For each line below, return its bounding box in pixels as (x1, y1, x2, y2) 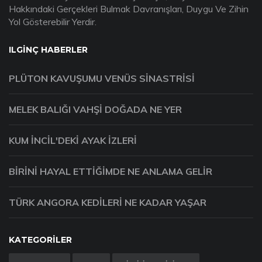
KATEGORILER (9, 235, 72, 246)
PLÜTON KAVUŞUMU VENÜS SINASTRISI (9, 73, 195, 85)
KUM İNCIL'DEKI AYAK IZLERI (9, 135, 137, 147)
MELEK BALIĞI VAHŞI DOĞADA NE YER (9, 104, 182, 116)
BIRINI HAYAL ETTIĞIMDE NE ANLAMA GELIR (9, 166, 212, 178)
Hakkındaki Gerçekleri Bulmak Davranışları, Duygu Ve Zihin (9, 3, 249, 15)
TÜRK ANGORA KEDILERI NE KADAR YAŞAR (9, 196, 206, 209)
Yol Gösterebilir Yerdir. (9, 16, 96, 28)
